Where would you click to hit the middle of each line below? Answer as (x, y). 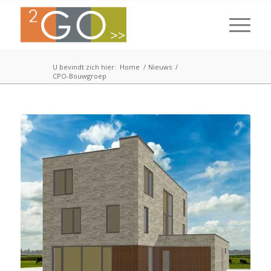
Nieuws (160, 67)
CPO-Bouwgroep (79, 76)
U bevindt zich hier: (84, 67)
